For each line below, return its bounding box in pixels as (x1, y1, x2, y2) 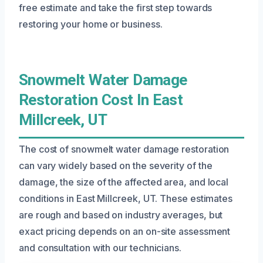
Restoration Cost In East (19, 90, 183, 109)
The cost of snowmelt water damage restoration (19, 143, 230, 155)
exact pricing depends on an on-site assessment (19, 225, 231, 237)
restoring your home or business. (19, 18, 163, 30)
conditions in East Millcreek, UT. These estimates (19, 192, 233, 204)
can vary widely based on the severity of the (19, 159, 213, 171)
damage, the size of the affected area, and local (19, 176, 229, 188)
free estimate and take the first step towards (19, 1, 213, 14)
